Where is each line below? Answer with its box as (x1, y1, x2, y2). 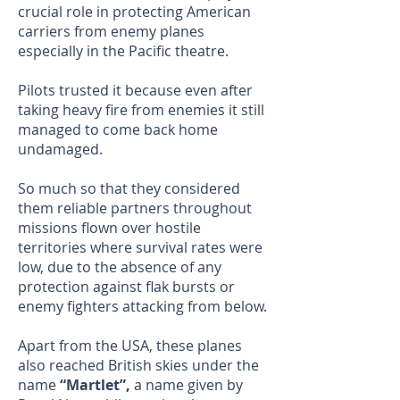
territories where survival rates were (18, 237, 262, 258)
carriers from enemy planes (18, 21, 204, 42)
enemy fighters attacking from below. (18, 296, 267, 317)
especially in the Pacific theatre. (18, 41, 229, 62)
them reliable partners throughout (18, 198, 252, 219)
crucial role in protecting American (18, 2, 251, 22)
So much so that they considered (18, 179, 240, 199)
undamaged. (18, 139, 103, 160)
